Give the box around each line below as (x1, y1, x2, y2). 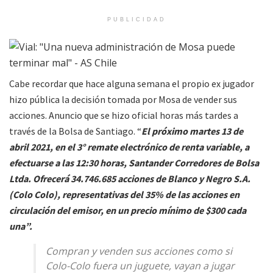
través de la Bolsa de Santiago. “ (9, 124, 141, 137)
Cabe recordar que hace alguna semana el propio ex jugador (9, 77, 254, 90)
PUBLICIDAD (107, 16, 166, 23)
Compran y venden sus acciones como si (46, 244, 232, 258)
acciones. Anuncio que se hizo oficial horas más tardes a (9, 108, 238, 121)
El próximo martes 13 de (141, 124, 243, 137)
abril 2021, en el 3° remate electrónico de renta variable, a (9, 140, 249, 153)
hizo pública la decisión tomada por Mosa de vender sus (9, 93, 237, 105)
